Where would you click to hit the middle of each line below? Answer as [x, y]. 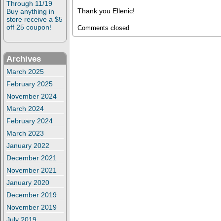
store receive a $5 [35, 19]
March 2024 [25, 109]
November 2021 [32, 170]
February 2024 [30, 121]
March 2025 [25, 72]
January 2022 [28, 146]
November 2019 [32, 207]
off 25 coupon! [29, 27]
